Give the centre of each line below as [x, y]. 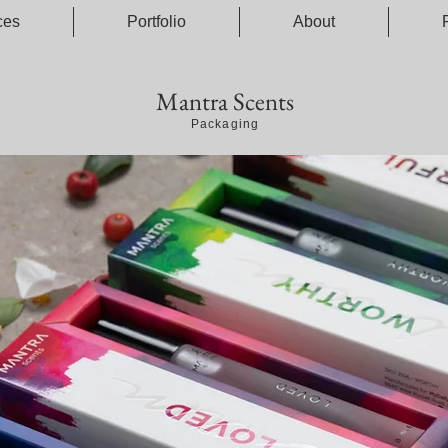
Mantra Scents [225, 101]
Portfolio [156, 21]
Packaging [225, 124]
